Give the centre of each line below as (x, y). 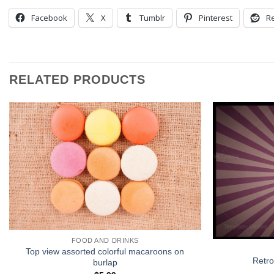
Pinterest (216, 18)
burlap (105, 263)
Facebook (49, 18)
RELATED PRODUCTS (77, 80)
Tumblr (152, 18)
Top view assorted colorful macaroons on (105, 252)
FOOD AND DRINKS (105, 241)
